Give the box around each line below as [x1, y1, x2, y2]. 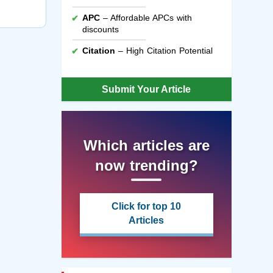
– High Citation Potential [115, 46, 213, 56]
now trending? [94, 157, 198, 174]
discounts [82, 24, 119, 35]
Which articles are [83, 137, 210, 154]
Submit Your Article [102, 84, 191, 95]
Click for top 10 [112, 201, 182, 212]
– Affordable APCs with [99, 13, 192, 23]
